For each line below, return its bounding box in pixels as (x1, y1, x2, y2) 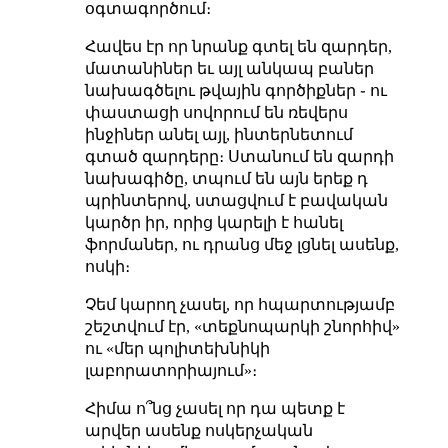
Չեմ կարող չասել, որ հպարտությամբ (84, 295, 395, 313)
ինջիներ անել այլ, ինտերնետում (84, 125, 353, 143)
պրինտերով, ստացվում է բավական (84, 191, 388, 209)
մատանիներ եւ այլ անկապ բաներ (84, 59, 374, 77)
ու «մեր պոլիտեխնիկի (84, 339, 270, 357)
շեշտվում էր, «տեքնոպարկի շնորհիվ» (84, 317, 400, 335)
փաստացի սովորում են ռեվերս (84, 103, 348, 121)
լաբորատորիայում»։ (84, 361, 257, 379)
